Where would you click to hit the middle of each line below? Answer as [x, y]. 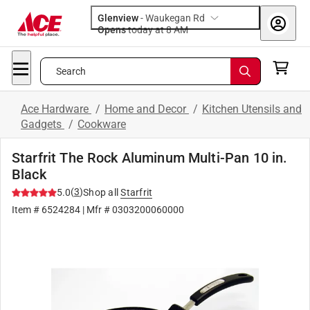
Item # [27, 210]
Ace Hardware [56, 109]
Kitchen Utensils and [252, 109]
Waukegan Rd [175, 18]
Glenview [118, 18]
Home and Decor [147, 109]
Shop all [101, 192]
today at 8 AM [181, 30]
